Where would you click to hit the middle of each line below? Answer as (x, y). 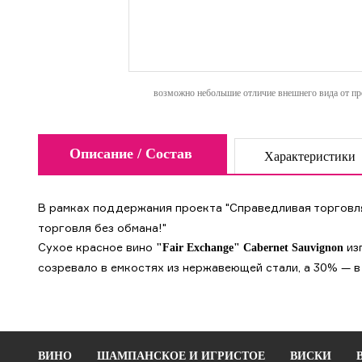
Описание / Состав (131, 154)
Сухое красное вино (97, 247)
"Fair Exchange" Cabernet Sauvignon (250, 248)
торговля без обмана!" (102, 227)
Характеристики (310, 156)
